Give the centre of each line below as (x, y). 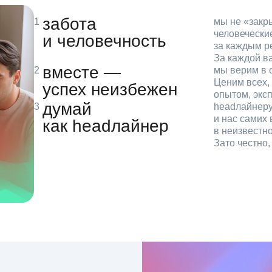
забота (70, 24)
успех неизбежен (110, 89)
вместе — (82, 72)
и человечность (104, 41)
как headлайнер (106, 126)
